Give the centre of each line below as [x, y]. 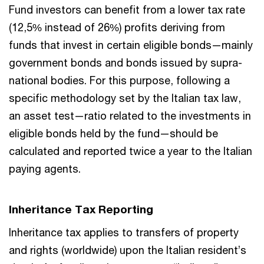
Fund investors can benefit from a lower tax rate [127, 9]
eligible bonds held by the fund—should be [113, 133]
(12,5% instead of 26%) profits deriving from [117, 27]
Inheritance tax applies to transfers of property [124, 232]
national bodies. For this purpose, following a [119, 80]
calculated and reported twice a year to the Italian [131, 151]
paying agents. [45, 168]
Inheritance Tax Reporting [81, 209]
